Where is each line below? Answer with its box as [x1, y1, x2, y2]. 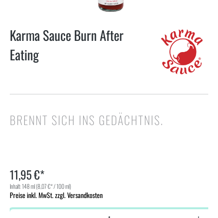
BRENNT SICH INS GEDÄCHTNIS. [10, 111, 163, 129]
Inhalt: [10, 182, 22, 191]
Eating [10, 45, 39, 64]
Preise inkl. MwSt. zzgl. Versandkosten [10, 190, 103, 200]
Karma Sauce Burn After [10, 25, 124, 45]
